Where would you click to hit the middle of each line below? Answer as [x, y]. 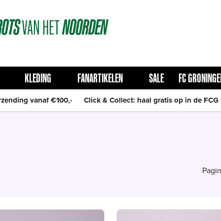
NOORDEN [85, 27]
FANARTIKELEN [100, 78]
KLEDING [38, 78]
